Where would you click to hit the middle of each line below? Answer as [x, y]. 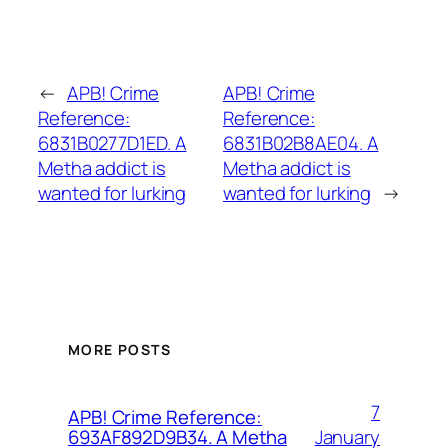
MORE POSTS [119, 349]
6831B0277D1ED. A [112, 143]
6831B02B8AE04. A [301, 143]
